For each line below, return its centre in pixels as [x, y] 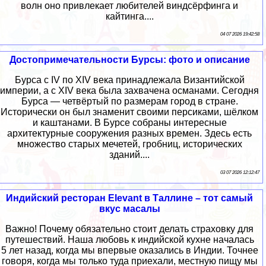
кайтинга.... [129, 17]
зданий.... [129, 155]
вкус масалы [129, 209]
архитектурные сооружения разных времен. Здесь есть [129, 134]
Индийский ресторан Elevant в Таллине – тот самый [129, 198]
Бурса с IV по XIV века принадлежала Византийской [129, 80]
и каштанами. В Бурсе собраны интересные [129, 123]
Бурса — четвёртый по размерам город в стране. [129, 102]
